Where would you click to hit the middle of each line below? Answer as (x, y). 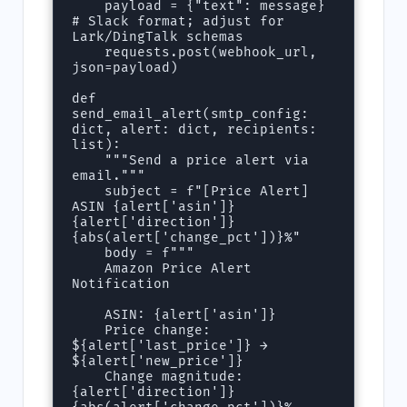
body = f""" (89, 253)
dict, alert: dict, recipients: (195, 130)
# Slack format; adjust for (179, 22)
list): (97, 145)
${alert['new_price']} (158, 362)
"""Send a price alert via (89, 161)
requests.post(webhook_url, (89, 53)
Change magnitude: (89, 377)
